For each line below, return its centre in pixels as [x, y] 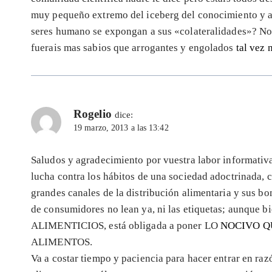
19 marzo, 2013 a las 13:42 [121, 128]
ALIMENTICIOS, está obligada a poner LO [126, 226]
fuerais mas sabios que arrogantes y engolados [134, 48]
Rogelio [93, 114]
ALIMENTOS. [62, 242]
